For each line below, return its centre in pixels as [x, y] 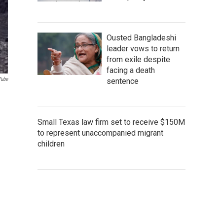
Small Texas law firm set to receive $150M [111, 122]
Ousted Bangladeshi [141, 37]
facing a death [131, 70]
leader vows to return [143, 48]
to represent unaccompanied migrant [100, 133]
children [51, 144]
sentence [123, 81]
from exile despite [138, 59]
